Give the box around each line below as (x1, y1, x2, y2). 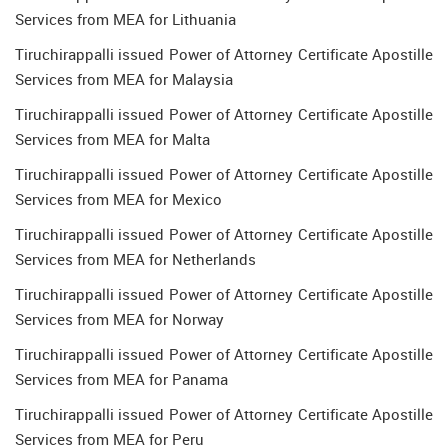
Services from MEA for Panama (15, 369, 228, 389)
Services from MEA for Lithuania (15, 9, 236, 29)
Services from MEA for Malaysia (15, 69, 233, 89)
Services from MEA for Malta (15, 129, 210, 149)
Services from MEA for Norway (15, 309, 224, 329)
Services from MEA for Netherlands (15, 249, 256, 269)
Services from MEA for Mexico (15, 189, 222, 209)
